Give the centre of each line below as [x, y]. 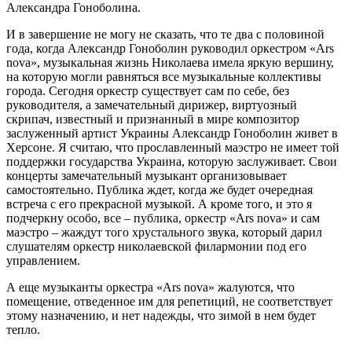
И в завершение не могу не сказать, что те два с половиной [165, 35]
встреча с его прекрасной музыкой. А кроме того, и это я [159, 204]
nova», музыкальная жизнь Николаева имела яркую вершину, [170, 63]
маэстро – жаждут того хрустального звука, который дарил [164, 233]
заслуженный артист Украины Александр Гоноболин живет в [172, 134]
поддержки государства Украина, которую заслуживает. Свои [172, 162]
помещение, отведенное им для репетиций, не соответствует [169, 302]
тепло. [23, 330]
